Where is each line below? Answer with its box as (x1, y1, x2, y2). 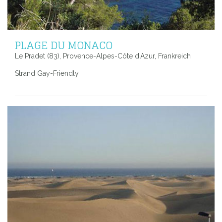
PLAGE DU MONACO (15, 35, 112, 55)
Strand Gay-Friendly (15, 69, 79, 77)
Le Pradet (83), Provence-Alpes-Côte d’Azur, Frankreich (15, 52, 191, 60)
